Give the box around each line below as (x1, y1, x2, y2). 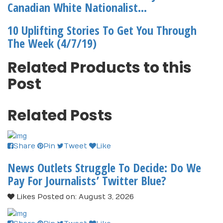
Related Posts (7, 105, 112, 126)
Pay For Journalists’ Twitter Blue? (7, 172, 166, 189)
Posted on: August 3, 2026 (35, 192, 134, 201)
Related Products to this (7, 57, 192, 79)
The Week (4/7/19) (7, 35, 97, 52)
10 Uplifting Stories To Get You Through (7, 22, 197, 39)
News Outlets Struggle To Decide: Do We (7, 159, 201, 176)
